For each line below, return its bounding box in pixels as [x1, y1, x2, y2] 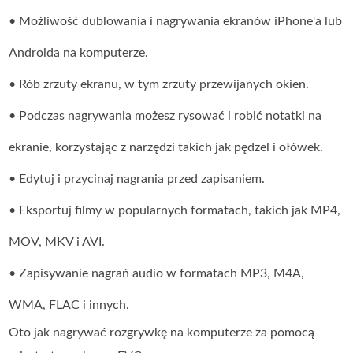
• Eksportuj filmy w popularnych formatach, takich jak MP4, [9, 204, 341, 217]
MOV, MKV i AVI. [9, 236, 106, 249]
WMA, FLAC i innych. [9, 299, 130, 312]
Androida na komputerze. [9, 46, 149, 60]
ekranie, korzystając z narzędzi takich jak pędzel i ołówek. [9, 141, 324, 154]
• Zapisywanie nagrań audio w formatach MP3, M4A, [9, 267, 305, 281]
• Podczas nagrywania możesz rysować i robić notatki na [9, 110, 322, 123]
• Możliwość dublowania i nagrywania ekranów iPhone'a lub [9, 15, 343, 28]
